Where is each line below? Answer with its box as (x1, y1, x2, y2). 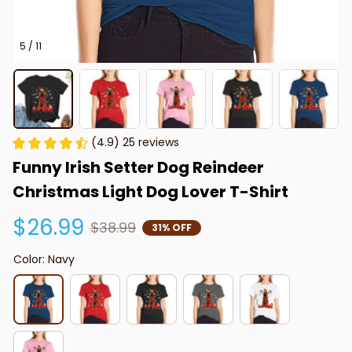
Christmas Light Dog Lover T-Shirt (13, 181, 288, 203)
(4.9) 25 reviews (91, 134, 179, 151)
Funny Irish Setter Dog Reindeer (13, 156, 264, 179)
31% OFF (152, 220, 192, 234)
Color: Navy (13, 251, 75, 268)
